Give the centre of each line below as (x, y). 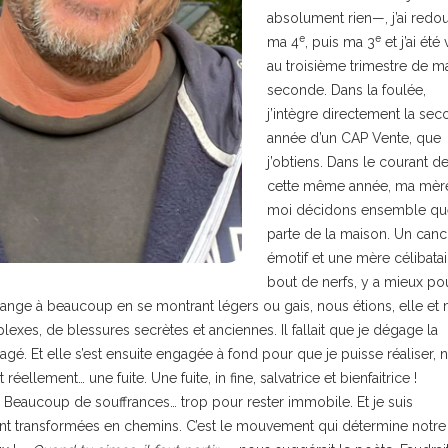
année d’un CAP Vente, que (354, 138)
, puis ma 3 (340, 42)
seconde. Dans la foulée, (346, 90)
